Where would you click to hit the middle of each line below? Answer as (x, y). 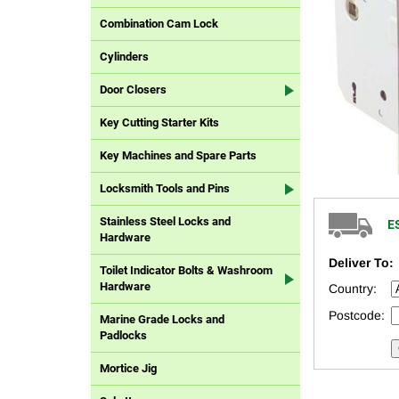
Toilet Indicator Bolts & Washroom (186, 271)
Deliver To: (361, 262)
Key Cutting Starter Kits (159, 123)
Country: (352, 288)
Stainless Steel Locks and (165, 222)
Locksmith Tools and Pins (165, 189)
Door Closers (133, 90)
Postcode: (356, 315)
